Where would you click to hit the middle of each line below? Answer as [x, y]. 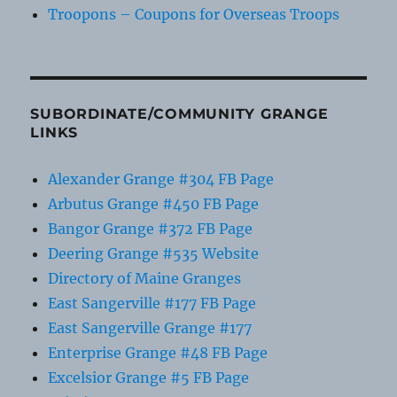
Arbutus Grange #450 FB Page [154, 204]
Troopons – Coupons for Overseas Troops [194, 15]
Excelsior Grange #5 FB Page [149, 378]
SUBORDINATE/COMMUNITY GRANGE [179, 114]
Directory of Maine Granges [145, 279]
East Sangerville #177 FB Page [152, 304]
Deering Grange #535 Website [154, 254]
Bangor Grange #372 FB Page [151, 229]
